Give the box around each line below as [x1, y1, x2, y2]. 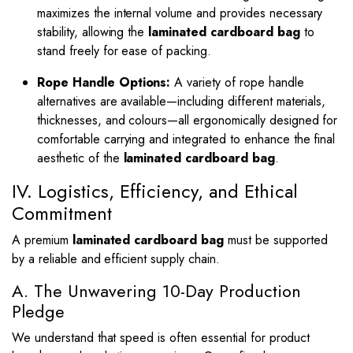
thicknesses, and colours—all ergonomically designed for [37, 111, 338, 129]
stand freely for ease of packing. [37, 42, 212, 60]
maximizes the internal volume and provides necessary [37, 4, 323, 22]
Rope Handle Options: [37, 73, 171, 91]
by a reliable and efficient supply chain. [12, 250, 220, 268]
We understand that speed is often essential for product [12, 329, 310, 347]
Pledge [12, 299, 65, 324]
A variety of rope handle [170, 73, 304, 91]
